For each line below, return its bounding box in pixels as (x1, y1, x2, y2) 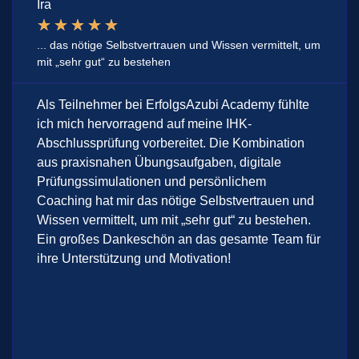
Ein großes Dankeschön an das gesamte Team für (37, 232, 321, 246)
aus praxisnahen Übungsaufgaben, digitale (37, 155, 281, 169)
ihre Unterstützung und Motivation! (37, 252, 231, 265)
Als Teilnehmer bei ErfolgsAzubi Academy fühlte (37, 98, 309, 111)
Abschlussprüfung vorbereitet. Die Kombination (37, 136, 305, 150)
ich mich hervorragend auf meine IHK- (37, 117, 252, 131)
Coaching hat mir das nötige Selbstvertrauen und (37, 194, 314, 208)
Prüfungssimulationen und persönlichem (37, 175, 266, 188)
